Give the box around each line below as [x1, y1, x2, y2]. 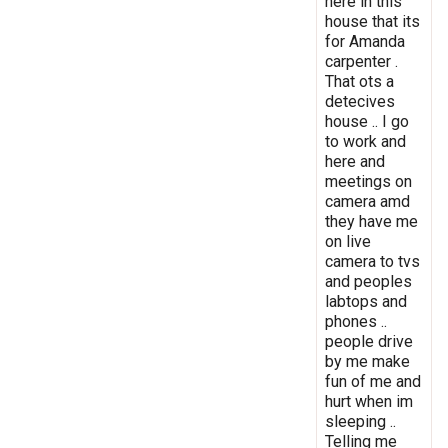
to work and [325, 131, 406, 151]
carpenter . [325, 51, 398, 71]
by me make [325, 351, 410, 371]
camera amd [325, 191, 410, 211]
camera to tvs [325, 251, 420, 271]
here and [325, 151, 385, 171]
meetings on [325, 171, 412, 191]
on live [325, 231, 371, 251]
